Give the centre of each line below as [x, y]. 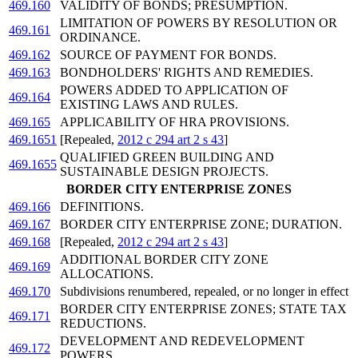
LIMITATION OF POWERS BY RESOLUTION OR [199, 23]
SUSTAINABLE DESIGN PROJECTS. [164, 172]
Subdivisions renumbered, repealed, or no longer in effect [204, 292]
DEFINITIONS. [102, 207]
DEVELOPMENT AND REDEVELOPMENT [182, 341]
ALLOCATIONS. [107, 274]
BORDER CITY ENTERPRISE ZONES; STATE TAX [203, 309]
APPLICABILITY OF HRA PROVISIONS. [175, 122]
